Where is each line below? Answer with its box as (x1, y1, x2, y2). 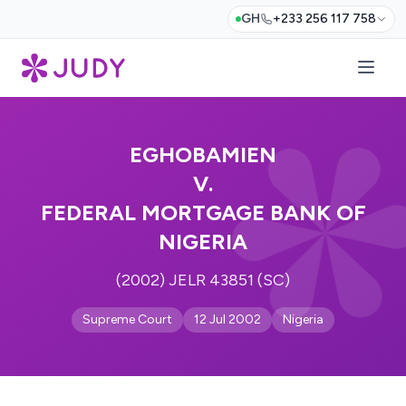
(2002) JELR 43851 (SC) (116, 270, 290, 290)
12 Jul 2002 (194, 312, 261, 327)
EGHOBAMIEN (130, 141, 276, 168)
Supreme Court (82, 312, 172, 327)
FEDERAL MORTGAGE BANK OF (40, 199, 366, 226)
